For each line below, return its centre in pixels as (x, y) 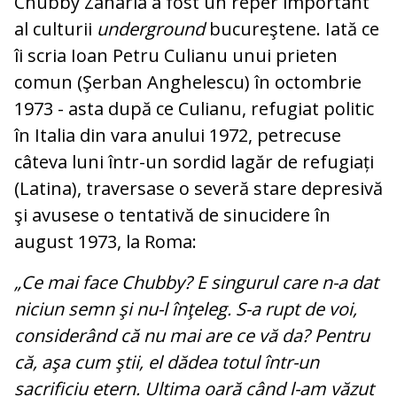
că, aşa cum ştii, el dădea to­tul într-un (167, 362)
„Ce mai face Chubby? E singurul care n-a (181, 283)
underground (153, 29)
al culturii (55, 29)
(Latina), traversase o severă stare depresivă (198, 189)
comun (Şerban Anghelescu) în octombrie (188, 82)
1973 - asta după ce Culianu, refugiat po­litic (194, 109)
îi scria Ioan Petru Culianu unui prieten (176, 56)
